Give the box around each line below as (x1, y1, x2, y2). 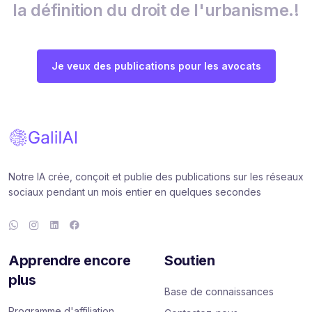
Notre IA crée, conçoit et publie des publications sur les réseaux (8, 171, 304, 183)
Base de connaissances (164, 286, 274, 298)
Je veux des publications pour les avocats (51, 59, 261, 72)
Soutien (164, 252, 215, 270)
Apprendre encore (8, 252, 131, 270)
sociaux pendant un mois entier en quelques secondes (8, 186, 261, 198)
